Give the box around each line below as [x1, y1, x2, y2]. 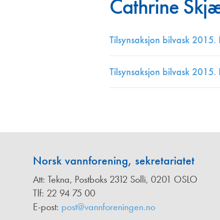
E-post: [33, 200, 61, 214]
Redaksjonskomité [31, 20, 99, 33]
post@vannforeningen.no [61, 200, 155, 214]
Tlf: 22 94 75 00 [33, 187, 95, 200]
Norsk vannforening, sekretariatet [33, 153, 194, 168]
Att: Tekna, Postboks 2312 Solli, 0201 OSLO [33, 173, 197, 186]
